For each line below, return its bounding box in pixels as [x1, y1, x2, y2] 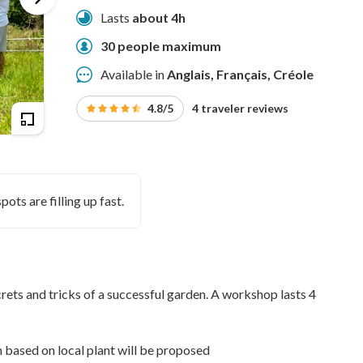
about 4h [131, 10, 186, 25]
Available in [100, 66, 167, 82]
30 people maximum [100, 38, 221, 53]
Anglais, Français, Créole [166, 66, 314, 82]
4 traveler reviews [191, 101, 288, 115]
